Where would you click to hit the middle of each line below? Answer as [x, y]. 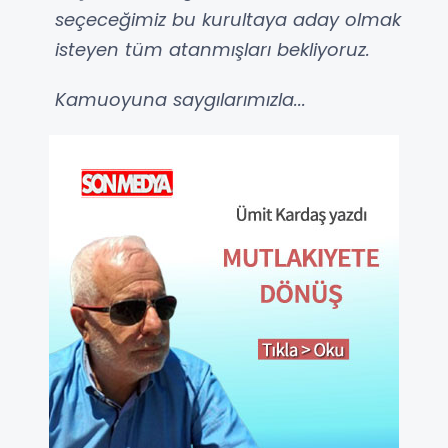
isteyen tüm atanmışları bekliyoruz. [212, 50]
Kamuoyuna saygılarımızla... [180, 100]
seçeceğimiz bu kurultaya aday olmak [228, 20]
